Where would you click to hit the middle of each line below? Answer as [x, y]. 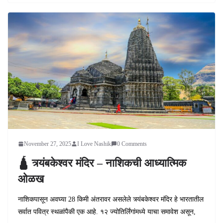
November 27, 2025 [48, 144]
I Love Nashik [94, 144]
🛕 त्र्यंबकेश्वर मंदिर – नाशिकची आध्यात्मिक [102, 163]
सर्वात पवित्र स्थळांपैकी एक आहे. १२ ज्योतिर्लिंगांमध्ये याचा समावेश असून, [107, 212]
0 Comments [132, 144]
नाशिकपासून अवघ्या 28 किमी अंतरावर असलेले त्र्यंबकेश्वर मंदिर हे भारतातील [111, 199]
